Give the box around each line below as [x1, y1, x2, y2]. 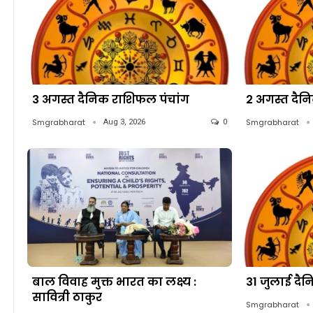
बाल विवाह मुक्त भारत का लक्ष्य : [32, 274, 196, 291]
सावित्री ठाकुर [32, 289, 102, 306]
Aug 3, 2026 [103, 117, 145, 127]
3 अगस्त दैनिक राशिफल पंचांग [32, 92, 189, 108]
